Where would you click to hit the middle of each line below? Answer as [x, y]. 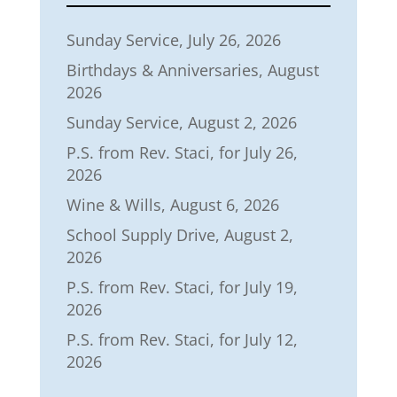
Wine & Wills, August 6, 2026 [172, 204]
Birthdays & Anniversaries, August [192, 70]
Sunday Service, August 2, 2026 [181, 122]
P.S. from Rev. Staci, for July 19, [182, 287]
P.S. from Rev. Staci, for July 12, [182, 339]
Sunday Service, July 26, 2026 [173, 39]
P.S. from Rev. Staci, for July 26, [182, 152]
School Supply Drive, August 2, [179, 234]
